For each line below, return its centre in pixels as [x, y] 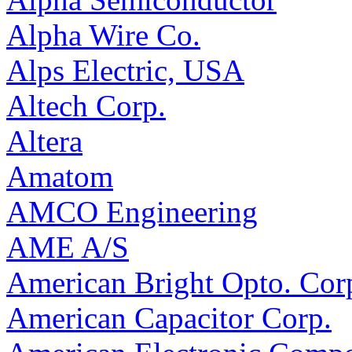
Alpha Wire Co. [103, 35]
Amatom [60, 177]
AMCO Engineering [132, 212]
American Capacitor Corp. [169, 318]
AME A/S [68, 247]
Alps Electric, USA [125, 71]
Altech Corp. [86, 106]
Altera [44, 141]
